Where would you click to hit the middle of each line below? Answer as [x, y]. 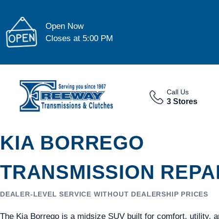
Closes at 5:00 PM [79, 38]
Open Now [65, 26]
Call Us [177, 92]
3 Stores [182, 101]
